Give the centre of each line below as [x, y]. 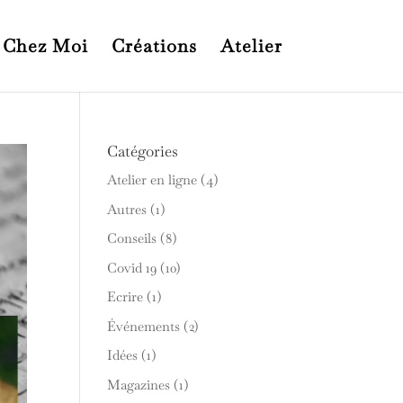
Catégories [143, 151]
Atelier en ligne [152, 179]
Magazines [139, 384]
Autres [127, 209]
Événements [144, 326]
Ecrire [125, 296]
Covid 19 [132, 267]
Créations [154, 46]
